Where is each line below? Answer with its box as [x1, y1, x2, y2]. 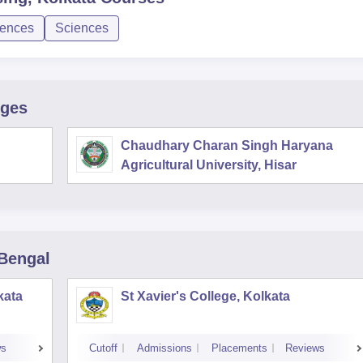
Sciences [55, 21, 109, 35]
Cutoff [89, 342, 117, 354]
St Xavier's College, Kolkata [121, 289, 290, 303]
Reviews [285, 342, 325, 354]
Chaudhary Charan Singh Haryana [121, 139, 333, 152]
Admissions [137, 342, 192, 354]
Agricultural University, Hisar [121, 158, 297, 172]
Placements [211, 342, 267, 354]
